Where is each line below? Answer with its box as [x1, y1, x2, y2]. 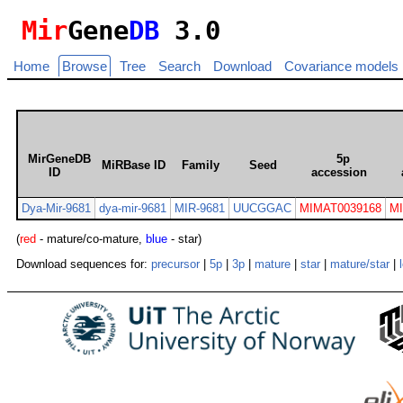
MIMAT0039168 [300, 201, 381, 216]
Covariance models [284, 58, 399, 75]
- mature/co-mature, [36, 232, 146, 246]
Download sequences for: [16, 257, 151, 272]
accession [310, 166, 367, 180]
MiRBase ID [101, 158, 166, 173]
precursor [151, 257, 200, 272]
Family [181, 158, 219, 173]
